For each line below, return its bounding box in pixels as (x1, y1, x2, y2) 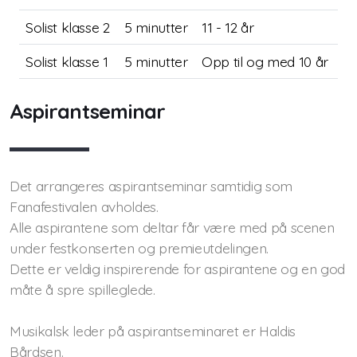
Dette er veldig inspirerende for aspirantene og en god (10, 260, 345, 277)
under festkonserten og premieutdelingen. (10, 239, 269, 257)
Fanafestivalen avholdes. (10, 198, 159, 215)
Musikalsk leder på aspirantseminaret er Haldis (10, 322, 296, 339)
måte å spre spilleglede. (10, 280, 155, 298)
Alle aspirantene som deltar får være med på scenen (10, 218, 335, 236)
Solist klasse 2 (25, 18, 110, 36)
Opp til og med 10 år (202, 53, 328, 70)
